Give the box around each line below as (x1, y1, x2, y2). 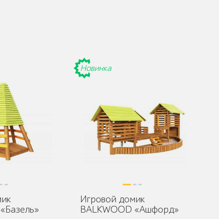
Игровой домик (80, 194, 145, 205)
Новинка (80, 63, 111, 73)
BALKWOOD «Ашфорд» (80, 204, 179, 215)
